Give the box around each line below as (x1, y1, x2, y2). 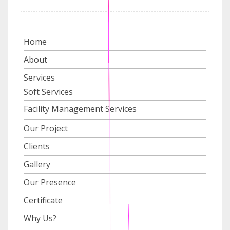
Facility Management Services (24, 103, 137, 114)
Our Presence (24, 176, 76, 188)
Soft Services (24, 86, 73, 98)
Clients (24, 140, 50, 152)
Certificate (24, 194, 63, 206)
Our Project (24, 122, 68, 134)
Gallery (24, 158, 50, 170)
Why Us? (24, 212, 56, 224)
